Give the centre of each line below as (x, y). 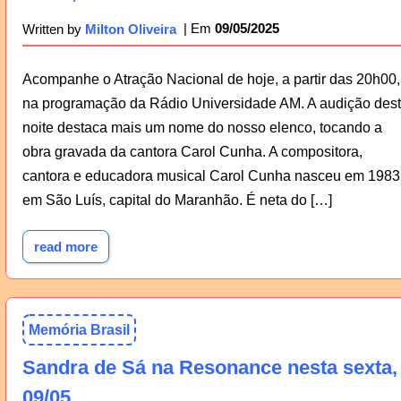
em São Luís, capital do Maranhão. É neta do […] (177, 200)
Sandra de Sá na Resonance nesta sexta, (209, 368)
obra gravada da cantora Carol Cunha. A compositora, (192, 152)
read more (65, 246)
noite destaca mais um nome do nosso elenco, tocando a (202, 128)
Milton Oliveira (130, 29)
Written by (53, 29)
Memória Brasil (79, 329)
